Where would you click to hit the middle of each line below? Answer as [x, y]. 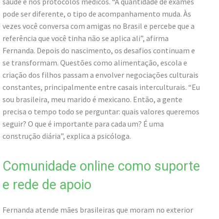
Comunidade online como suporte [101, 166]
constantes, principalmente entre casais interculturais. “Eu [101, 87]
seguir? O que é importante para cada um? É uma [83, 123]
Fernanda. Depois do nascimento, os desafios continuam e [99, 50]
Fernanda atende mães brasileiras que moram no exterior [98, 209]
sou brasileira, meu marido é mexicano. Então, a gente [92, 99]
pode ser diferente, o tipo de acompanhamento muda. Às [97, 13]
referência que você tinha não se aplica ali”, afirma [86, 38]
